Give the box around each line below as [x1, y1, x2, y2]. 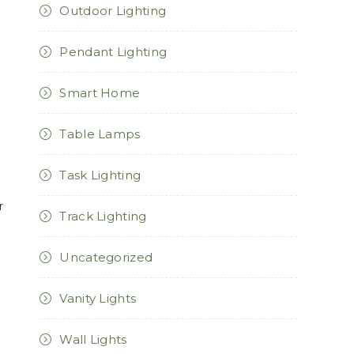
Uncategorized [59, 249, 153, 265]
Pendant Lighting [59, 43, 168, 59]
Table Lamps [59, 126, 141, 141]
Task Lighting [59, 167, 141, 183]
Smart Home [59, 85, 141, 100]
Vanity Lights [59, 290, 137, 306]
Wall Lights [59, 331, 127, 347]
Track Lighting [59, 208, 147, 224]
